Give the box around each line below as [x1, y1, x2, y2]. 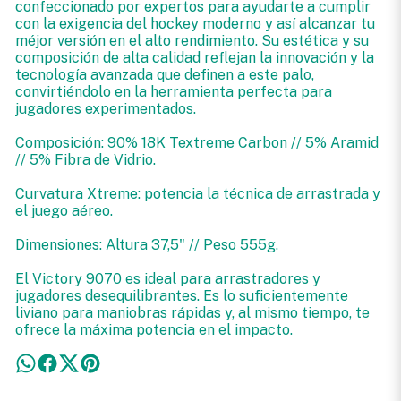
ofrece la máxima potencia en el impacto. [14, 321, 293, 338]
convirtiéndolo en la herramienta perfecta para [14, 83, 332, 100]
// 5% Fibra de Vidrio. [14, 151, 156, 168]
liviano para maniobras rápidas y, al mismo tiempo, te [14, 304, 370, 321]
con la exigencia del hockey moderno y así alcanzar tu [14, 15, 375, 32]
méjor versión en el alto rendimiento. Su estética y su [14, 32, 369, 49]
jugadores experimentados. [14, 100, 196, 117]
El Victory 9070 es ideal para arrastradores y [14, 270, 320, 287]
